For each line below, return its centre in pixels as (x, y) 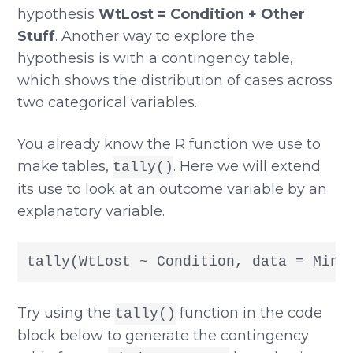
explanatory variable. (91, 211)
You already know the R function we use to (169, 144)
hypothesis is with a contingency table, (156, 58)
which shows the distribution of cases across (175, 80)
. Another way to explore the (155, 36)
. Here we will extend (247, 166)
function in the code (249, 312)
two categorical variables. (108, 102)
